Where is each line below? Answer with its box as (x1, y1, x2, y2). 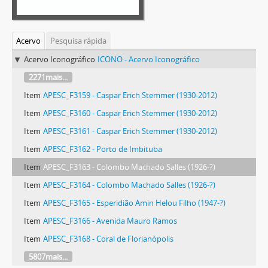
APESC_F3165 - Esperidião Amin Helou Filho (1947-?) (43, 197, 226, 208)
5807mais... (29, 251, 68, 262)
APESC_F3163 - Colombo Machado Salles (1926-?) (43, 162, 215, 172)
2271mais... (29, 72, 68, 83)
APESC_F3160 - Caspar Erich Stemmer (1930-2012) (43, 108, 217, 118)
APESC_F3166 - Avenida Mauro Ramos (43, 215, 177, 226)
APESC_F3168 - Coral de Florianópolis (43, 233, 173, 244)
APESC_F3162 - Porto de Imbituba (43, 144, 162, 154)
